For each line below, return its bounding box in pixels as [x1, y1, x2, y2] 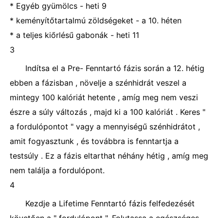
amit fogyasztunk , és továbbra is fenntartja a [10, 136, 179, 146]
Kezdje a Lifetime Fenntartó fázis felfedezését [25, 199, 195, 208]
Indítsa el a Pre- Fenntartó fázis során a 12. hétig [25, 63, 204, 73]
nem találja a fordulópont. [10, 165, 105, 175]
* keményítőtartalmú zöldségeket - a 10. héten [10, 16, 182, 25]
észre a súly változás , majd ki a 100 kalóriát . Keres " [10, 107, 205, 117]
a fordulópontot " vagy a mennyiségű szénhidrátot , [10, 122, 200, 131]
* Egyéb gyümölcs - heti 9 [10, 1, 107, 11]
